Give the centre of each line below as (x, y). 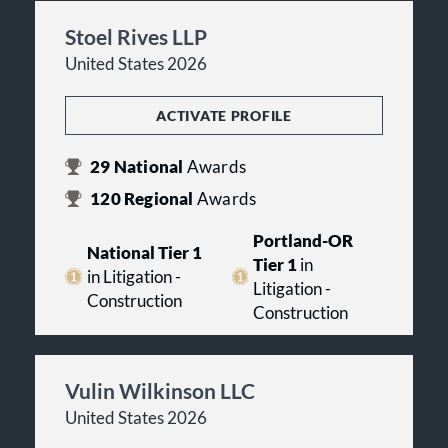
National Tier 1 (144, 252)
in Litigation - (133, 276)
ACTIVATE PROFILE (224, 115)
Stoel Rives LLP (136, 36)
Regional (158, 198)
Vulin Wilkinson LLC (160, 390)
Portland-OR (303, 240)
